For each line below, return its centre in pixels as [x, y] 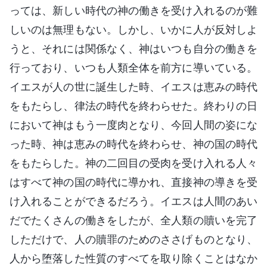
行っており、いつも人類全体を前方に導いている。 [133, 67]
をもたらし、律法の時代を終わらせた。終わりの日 [133, 105]
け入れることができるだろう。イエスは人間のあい [133, 201]
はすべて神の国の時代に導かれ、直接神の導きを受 [133, 182]
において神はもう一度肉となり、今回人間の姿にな [133, 125]
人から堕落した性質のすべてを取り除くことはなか [133, 258]
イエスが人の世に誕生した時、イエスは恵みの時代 [133, 86]
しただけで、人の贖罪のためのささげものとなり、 [133, 239]
